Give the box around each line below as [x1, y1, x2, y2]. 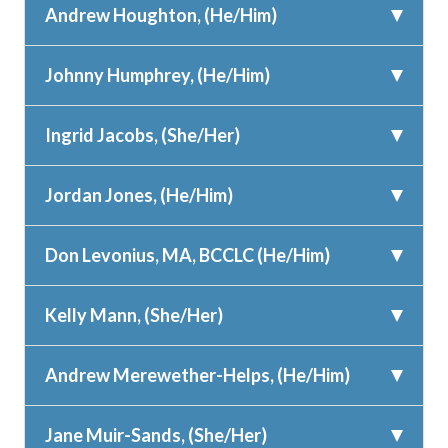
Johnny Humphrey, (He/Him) [45, 64, 270, 87]
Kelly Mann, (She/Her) [45, 304, 223, 327]
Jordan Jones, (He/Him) [45, 184, 233, 207]
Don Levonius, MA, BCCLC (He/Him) [45, 244, 330, 267]
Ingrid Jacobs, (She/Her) [45, 124, 240, 147]
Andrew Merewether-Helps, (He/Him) [45, 364, 350, 387]
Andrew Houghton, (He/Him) [45, 4, 277, 27]
